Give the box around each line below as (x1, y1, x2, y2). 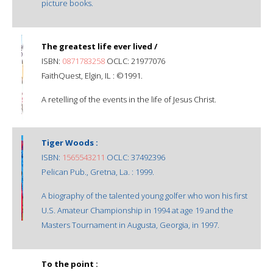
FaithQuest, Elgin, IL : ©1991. (41, 69, 143, 81)
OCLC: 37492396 (105, 151, 165, 163)
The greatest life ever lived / (41, 40, 157, 52)
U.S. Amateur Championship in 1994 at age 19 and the (41, 204, 233, 216)
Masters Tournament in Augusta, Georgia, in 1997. (41, 219, 219, 230)
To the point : (41, 258, 98, 269)
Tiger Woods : (41, 136, 98, 148)
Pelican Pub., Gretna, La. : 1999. (41, 166, 154, 177)
